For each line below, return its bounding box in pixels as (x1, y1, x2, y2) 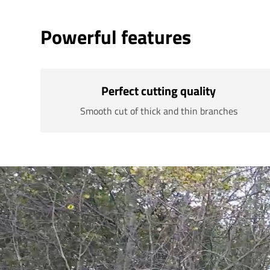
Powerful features (40, 22, 192, 51)
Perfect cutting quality (101, 81, 216, 100)
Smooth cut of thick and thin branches (80, 104, 237, 118)
